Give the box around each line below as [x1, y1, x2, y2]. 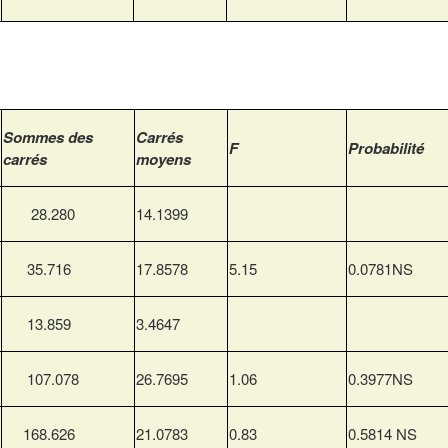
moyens [136, 148, 191, 171]
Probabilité [348, 137, 424, 160]
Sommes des [3, 126, 93, 149]
